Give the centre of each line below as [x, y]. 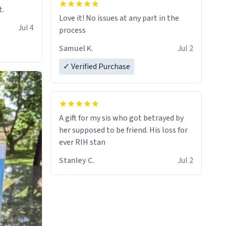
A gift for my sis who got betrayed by [121, 118]
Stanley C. [91, 161]
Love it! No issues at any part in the [119, 18]
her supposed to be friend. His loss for [123, 130]
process [72, 31]
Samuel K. [76, 49]
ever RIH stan [82, 143]
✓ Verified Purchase [97, 67]
